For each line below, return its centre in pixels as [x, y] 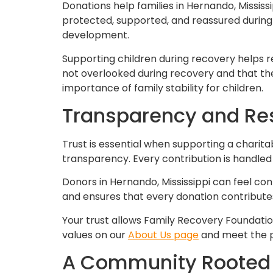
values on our [95, 235]
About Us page [163, 235]
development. [96, 35]
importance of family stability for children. [163, 88]
